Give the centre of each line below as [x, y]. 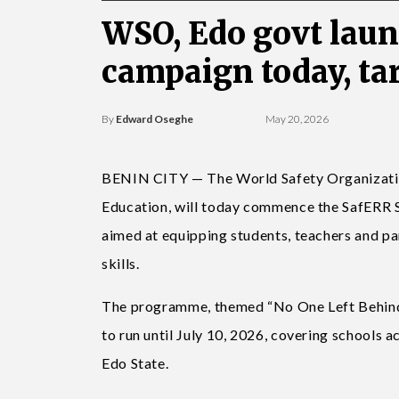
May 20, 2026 [297, 119]
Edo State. [135, 363]
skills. [121, 263]
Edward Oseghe [155, 119]
